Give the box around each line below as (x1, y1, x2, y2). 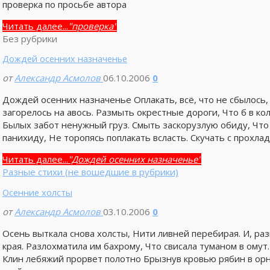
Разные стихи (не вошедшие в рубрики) (2, 166, 178, 178)
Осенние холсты (2, 186, 72, 198)
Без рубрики (2, 33, 57, 45)
